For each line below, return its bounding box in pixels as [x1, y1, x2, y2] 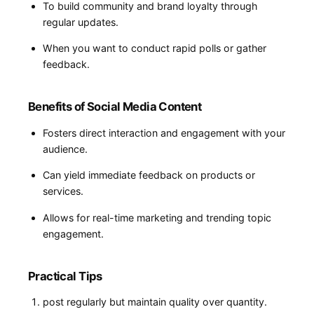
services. [42, 185, 83, 198]
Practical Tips [28, 268, 102, 283]
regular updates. [42, 16, 118, 29]
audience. [42, 143, 88, 156]
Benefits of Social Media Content [28, 100, 202, 114]
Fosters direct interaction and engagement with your [42, 127, 285, 139]
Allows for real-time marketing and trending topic [42, 211, 271, 224]
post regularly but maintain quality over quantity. [42, 296, 267, 308]
